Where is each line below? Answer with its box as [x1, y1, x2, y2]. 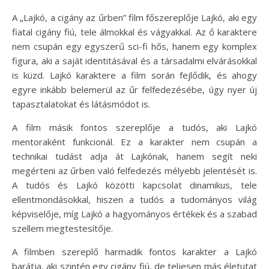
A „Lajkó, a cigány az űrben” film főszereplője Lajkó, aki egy [12, 11, 257, 24]
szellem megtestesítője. [12, 222, 113, 235]
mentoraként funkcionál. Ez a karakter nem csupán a [12, 136, 257, 148]
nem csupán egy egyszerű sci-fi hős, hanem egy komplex [12, 40, 257, 53]
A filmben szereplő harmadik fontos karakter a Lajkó [12, 246, 257, 258]
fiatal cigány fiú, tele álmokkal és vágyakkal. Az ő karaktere [12, 26, 257, 38]
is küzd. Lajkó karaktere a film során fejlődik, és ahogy [12, 69, 257, 82]
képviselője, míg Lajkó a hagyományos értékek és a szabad [12, 208, 257, 220]
